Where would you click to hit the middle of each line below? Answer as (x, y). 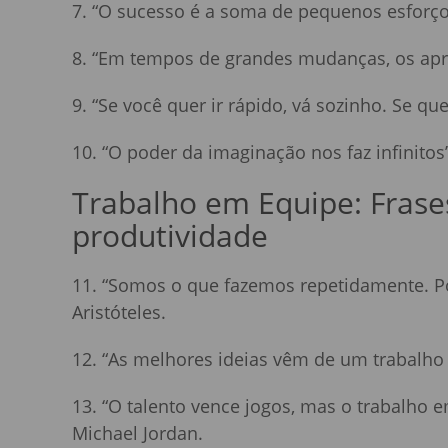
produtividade (170, 236)
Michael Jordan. (137, 433)
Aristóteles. (119, 312)
